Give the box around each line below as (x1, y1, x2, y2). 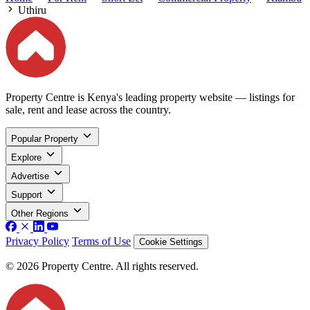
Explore (11, 152, 42, 163)
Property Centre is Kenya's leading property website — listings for (6, 91, 295, 103)
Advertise (11, 170, 49, 181)
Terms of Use (72, 235, 131, 247)
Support (11, 189, 42, 200)
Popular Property (11, 133, 78, 144)
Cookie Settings (139, 236, 203, 247)
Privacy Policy (6, 235, 69, 247)
